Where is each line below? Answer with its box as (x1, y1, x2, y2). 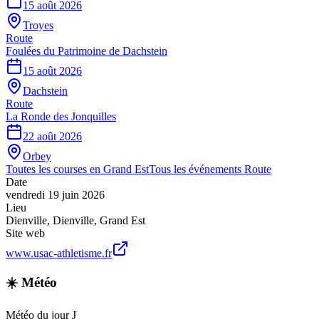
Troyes (23, 19, 53, 31)
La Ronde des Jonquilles (6, 110, 116, 122)
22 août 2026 (23, 130, 82, 142)
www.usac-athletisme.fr (6, 246, 112, 259)
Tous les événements (149, 162, 244, 175)
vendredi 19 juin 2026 (6, 188, 105, 201)
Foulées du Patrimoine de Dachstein (6, 44, 167, 57)
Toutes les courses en (6, 162, 103, 175)
